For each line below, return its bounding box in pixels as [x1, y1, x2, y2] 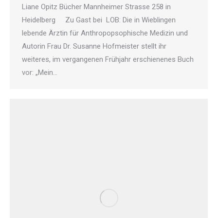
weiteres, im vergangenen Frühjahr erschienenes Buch [22, 54, 194, 64]
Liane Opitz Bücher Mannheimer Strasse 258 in [22, 2, 171, 11]
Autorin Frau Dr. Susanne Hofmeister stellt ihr [22, 41, 166, 51]
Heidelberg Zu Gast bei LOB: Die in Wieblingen [22, 15, 176, 24]
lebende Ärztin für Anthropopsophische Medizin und [22, 28, 188, 37]
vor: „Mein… [22, 68, 57, 77]
